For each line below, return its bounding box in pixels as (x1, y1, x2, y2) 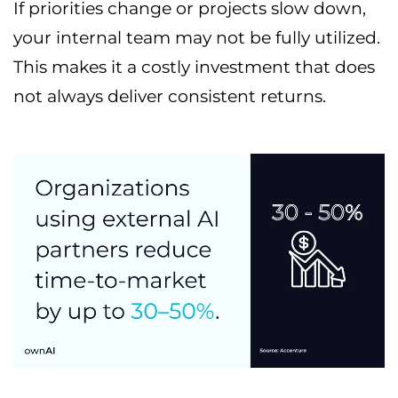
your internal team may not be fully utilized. (13, 27, 380, 48)
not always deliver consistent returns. (13, 85, 326, 107)
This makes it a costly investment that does (13, 56, 375, 77)
